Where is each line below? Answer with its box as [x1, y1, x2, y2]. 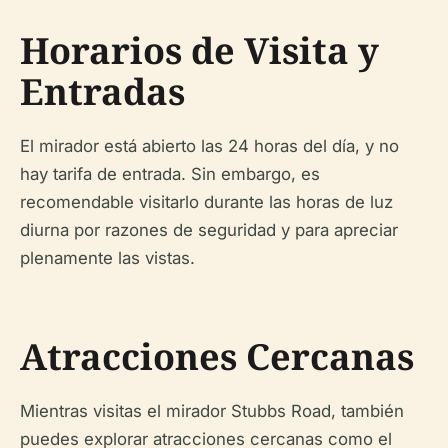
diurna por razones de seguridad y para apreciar [20, 219, 398, 240]
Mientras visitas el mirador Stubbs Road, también [20, 400, 404, 421]
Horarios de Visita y [20, 25, 379, 75]
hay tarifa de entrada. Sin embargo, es [20, 163, 320, 184]
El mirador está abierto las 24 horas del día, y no [20, 135, 399, 156]
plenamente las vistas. [20, 247, 195, 268]
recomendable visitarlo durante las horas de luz [20, 191, 393, 212]
